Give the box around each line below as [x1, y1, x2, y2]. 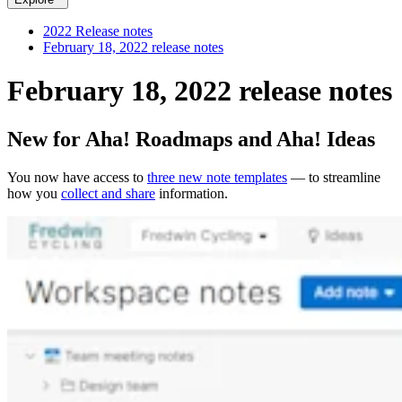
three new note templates [147, 169, 287, 185]
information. [155, 185, 228, 201]
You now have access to [7, 169, 147, 185]
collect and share [61, 185, 155, 201]
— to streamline [287, 169, 380, 185]
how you [7, 185, 61, 201]
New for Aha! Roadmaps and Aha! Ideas [7, 127, 375, 151]
